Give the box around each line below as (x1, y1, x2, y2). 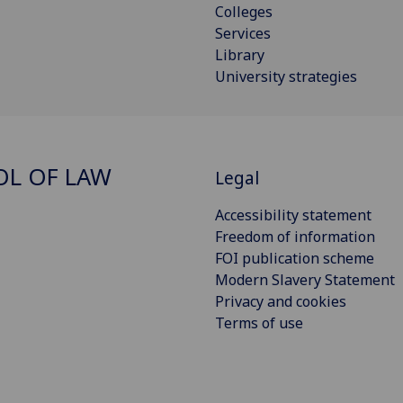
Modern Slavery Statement (215, 270, 395, 291)
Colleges (215, 2, 273, 22)
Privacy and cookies (215, 291, 346, 312)
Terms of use (215, 313, 303, 334)
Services (215, 23, 271, 44)
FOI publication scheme (215, 248, 374, 269)
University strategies (215, 67, 357, 87)
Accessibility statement (215, 205, 372, 226)
